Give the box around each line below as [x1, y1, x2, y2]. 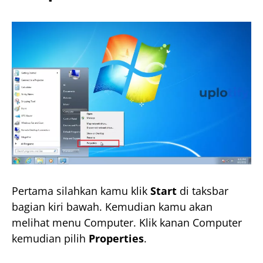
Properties [89, 231, 144, 245]
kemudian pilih [12, 231, 89, 245]
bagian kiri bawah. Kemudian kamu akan [12, 199, 213, 214]
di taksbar [177, 183, 228, 198]
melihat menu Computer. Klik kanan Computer [12, 215, 242, 230]
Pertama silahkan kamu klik [12, 183, 150, 198]
